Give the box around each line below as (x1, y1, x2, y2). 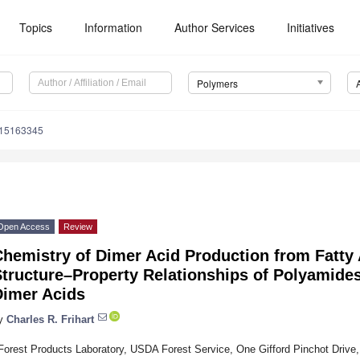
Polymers (196, 76, 238, 91)
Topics (19, 19, 53, 35)
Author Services (174, 19, 256, 35)
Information (84, 19, 143, 35)
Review (63, 222, 92, 232)
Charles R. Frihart (6, 313, 94, 325)
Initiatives (287, 19, 335, 35)
